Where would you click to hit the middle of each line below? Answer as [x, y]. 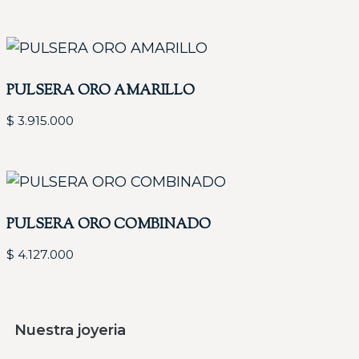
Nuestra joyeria [70, 330]
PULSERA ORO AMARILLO [101, 92]
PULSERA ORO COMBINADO [109, 226]
